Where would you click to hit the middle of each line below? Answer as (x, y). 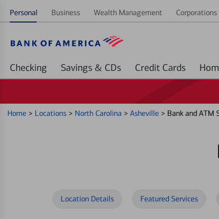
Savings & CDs (113, 67)
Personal (24, 12)
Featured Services (169, 199)
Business (66, 12)
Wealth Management (128, 12)
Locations (52, 113)
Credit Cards (174, 67)
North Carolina (99, 113)
